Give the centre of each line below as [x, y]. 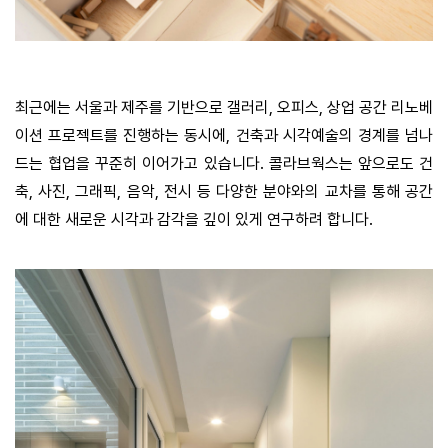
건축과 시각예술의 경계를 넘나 [334, 136]
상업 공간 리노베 [380, 108]
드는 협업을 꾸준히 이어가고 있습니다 [137, 164]
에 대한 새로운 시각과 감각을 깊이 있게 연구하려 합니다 [192, 220]
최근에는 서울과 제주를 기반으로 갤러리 [142, 108]
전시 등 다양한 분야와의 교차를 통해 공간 [298, 192]
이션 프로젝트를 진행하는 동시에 [121, 136]
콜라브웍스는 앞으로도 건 [351, 164]
